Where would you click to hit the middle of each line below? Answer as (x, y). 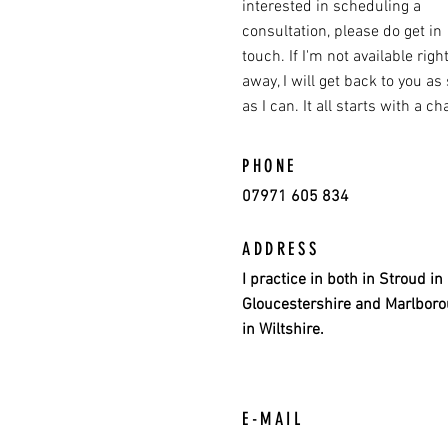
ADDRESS (281, 249)
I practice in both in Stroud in (342, 280)
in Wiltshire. (283, 330)
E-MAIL (273, 419)
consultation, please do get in (342, 32)
